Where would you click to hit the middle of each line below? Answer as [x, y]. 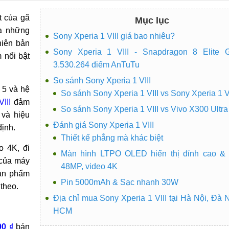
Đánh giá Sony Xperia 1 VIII [103, 125]
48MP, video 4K [89, 166]
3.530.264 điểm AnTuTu [96, 64]
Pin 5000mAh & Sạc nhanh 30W [119, 182]
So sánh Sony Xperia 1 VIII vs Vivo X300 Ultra [144, 109]
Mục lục [152, 20]
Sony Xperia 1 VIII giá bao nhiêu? [114, 36]
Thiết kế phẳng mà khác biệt [112, 138]
